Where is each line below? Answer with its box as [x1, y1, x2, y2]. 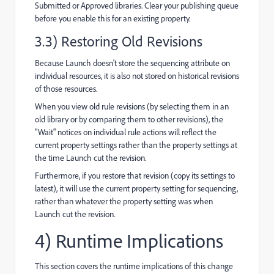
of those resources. [35, 83, 97, 94]
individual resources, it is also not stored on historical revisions [35, 70, 239, 81]
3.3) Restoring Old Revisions [35, 31, 202, 50]
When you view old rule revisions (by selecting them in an [35, 100, 229, 112]
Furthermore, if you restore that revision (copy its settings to [35, 169, 235, 181]
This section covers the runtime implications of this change [35, 260, 233, 272]
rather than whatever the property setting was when [35, 195, 213, 207]
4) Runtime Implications [35, 228, 223, 253]
